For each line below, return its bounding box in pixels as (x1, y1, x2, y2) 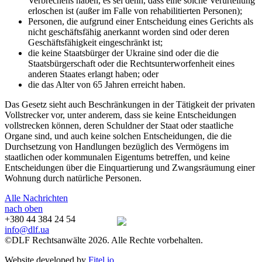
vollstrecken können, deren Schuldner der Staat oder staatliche (5, 120, 233, 130)
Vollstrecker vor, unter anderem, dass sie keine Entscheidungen (5, 109, 236, 120)
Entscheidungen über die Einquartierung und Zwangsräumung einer (5, 162, 255, 173)
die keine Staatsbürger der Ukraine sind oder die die (28, 47, 219, 58)
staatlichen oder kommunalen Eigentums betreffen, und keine (5, 151, 230, 162)
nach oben (5, 203, 43, 213)
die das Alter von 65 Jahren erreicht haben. (28, 79, 185, 89)
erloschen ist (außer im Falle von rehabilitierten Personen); (28, 5, 242, 16)
